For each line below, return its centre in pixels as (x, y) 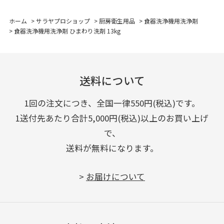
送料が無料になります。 (112, 148)
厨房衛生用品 (117, 21)
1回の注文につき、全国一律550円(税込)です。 (112, 103)
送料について (112, 80)
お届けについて (115, 176)
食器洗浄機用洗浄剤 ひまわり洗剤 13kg (67, 31)
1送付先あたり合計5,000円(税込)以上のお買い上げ (112, 118)
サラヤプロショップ (63, 21)
